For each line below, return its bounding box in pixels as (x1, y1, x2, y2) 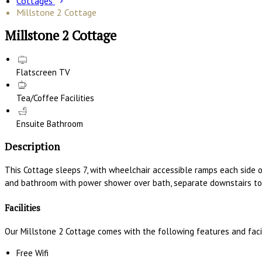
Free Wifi (16, 247, 49, 259)
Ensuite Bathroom (16, 118, 83, 129)
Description (5, 140, 60, 154)
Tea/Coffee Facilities (16, 92, 94, 104)
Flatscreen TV (16, 66, 70, 78)
